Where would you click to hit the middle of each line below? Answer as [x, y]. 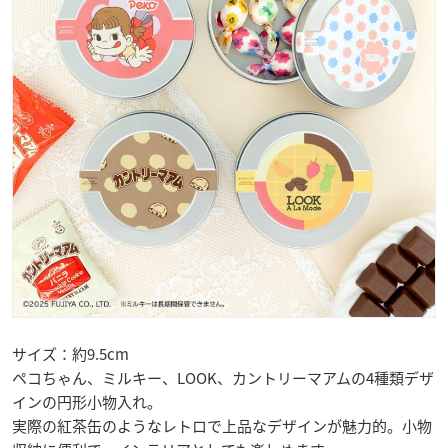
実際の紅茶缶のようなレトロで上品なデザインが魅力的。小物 [222, 426]
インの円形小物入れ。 [87, 402]
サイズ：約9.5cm [70, 354]
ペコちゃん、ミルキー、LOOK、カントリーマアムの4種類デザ [223, 378]
